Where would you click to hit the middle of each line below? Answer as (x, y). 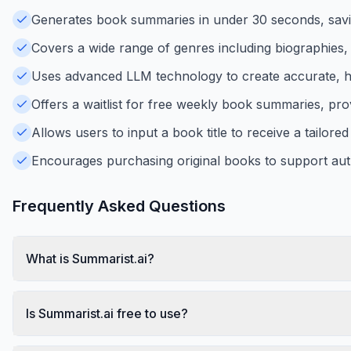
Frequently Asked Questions (119, 206)
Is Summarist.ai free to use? (107, 313)
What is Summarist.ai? (90, 258)
